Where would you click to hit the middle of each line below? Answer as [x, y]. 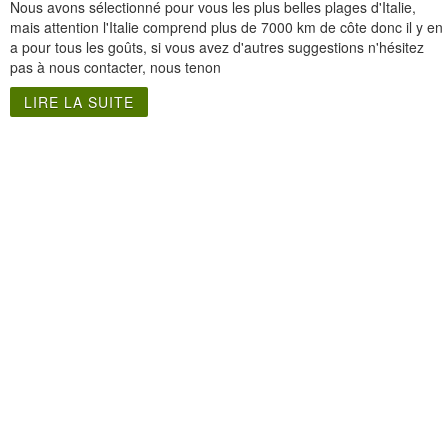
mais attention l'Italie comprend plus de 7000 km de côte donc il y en [226, 26]
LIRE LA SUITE [79, 101]
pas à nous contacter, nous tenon [115, 66]
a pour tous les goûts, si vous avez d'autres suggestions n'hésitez [217, 46]
